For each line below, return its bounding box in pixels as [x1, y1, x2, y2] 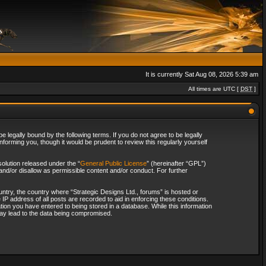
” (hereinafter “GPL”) [146, 160, 206, 167]
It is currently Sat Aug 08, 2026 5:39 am [145, 71, 258, 78]
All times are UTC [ [188, 85, 240, 92]
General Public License [80, 160, 147, 167]
